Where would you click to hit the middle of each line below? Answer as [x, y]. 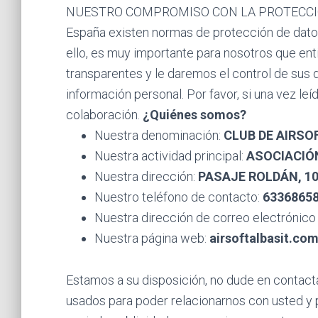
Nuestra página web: [152, 238]
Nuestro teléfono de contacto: [178, 197]
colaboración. [104, 115]
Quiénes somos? [198, 115]
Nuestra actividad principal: [170, 156]
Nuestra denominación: [159, 135]
